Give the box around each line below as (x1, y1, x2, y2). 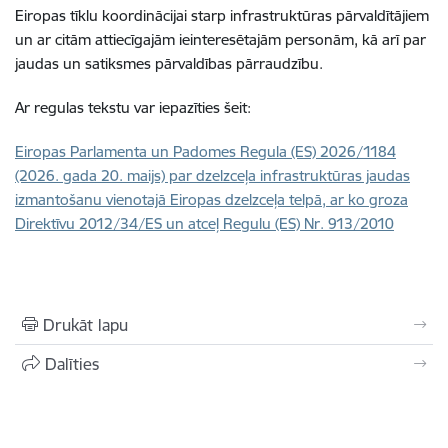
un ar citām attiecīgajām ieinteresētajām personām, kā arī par (15, 30, 426, 49)
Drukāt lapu (43, 315, 128, 335)
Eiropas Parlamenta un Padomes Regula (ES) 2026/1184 (15, 142, 396, 161)
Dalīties (45, 354, 99, 374)
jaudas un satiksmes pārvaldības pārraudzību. (15, 54, 323, 73)
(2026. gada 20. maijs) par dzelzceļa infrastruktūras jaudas (15, 166, 410, 185)
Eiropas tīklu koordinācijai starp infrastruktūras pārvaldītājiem (15, 6, 429, 25)
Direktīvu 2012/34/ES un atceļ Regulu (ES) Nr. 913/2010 (15, 214, 394, 233)
